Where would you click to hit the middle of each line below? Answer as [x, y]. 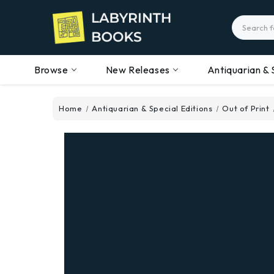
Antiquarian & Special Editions [152, 108]
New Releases [138, 70]
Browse [51, 70]
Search [247, 21]
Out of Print [246, 108]
